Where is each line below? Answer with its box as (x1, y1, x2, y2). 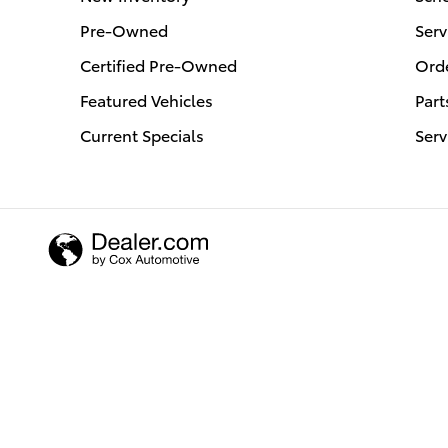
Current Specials (80, 123, 204, 146)
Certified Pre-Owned (80, 53, 237, 76)
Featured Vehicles (80, 88, 213, 111)
